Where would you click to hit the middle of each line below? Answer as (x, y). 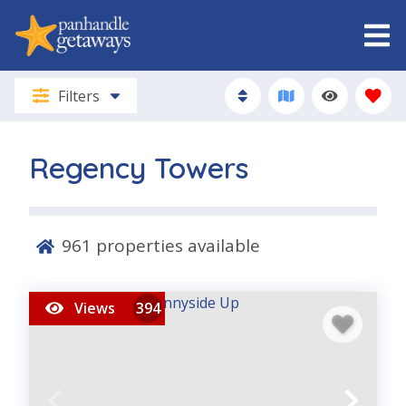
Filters (78, 96)
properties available (176, 246)
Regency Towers (139, 167)
